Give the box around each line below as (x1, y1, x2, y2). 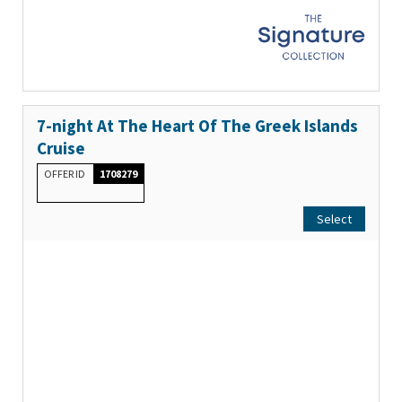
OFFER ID (44, 167, 87, 181)
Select (317, 211, 352, 228)
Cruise (37, 137, 85, 160)
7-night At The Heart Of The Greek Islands (37, 115, 358, 137)
